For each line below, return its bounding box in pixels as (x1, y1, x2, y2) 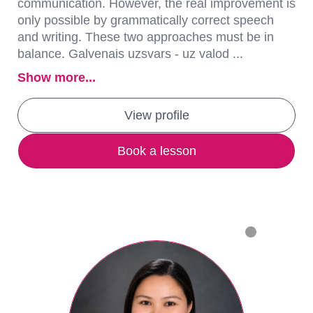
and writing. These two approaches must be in (17, 30, 274, 44)
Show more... (17, 71, 96, 85)
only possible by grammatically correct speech (17, 13, 274, 27)
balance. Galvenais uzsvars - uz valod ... (17, 47, 243, 61)
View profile (124, 108, 189, 122)
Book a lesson (117, 144, 196, 158)
